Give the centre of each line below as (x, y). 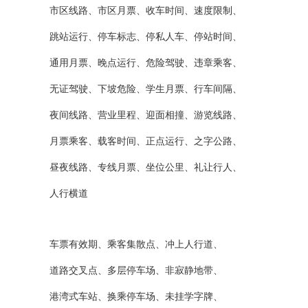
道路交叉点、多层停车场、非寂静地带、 (136, 271)
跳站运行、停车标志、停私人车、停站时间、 (146, 37)
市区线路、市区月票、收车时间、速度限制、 (146, 11)
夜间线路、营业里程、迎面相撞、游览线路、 (146, 115)
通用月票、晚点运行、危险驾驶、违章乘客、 (146, 63)
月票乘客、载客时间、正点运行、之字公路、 (146, 141)
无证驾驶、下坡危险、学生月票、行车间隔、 (146, 89)
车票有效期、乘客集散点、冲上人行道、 (136, 244)
